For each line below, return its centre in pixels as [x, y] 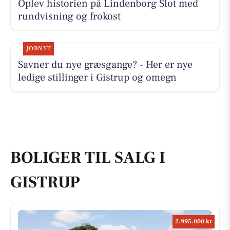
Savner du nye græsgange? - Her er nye [105, 64]
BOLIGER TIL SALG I [88, 157]
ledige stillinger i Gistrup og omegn [97, 77]
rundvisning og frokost [69, 16]
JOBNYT [39, 48]
